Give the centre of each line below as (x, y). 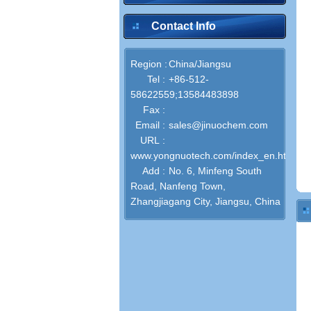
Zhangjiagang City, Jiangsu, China (205, 201)
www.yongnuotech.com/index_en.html (213, 155)
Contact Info (184, 26)
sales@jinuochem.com (218, 125)
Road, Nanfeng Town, (178, 186)
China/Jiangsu (200, 64)
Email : (150, 125)
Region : (149, 64)
